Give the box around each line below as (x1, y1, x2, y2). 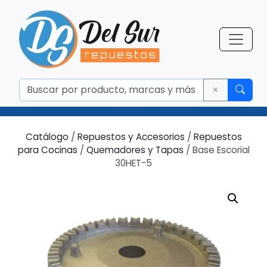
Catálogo (25, 131, 69, 143)
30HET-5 (115, 157, 152, 169)
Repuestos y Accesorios (77, 131, 185, 143)
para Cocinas (17, 144, 77, 156)
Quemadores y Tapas (86, 144, 184, 156)
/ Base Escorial (183, 144, 250, 156)
